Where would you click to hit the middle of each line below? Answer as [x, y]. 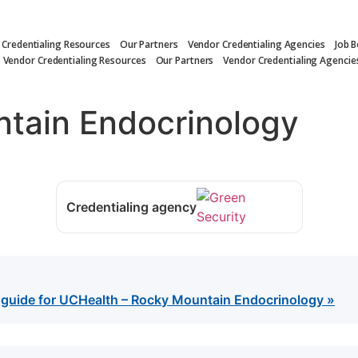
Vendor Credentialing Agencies [256, 44]
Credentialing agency [131, 207]
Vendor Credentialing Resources [74, 60]
